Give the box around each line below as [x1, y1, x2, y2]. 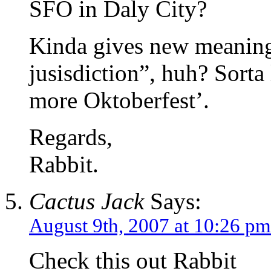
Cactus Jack [29, 188, 144, 214]
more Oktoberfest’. [29, 87, 209, 113]
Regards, [29, 123, 113, 150]
